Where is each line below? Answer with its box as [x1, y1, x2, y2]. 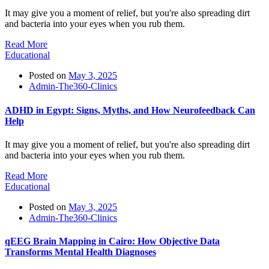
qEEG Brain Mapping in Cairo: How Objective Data [5, 236, 220, 247]
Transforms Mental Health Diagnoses [5, 247, 156, 258]
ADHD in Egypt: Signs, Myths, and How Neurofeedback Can [5, 104, 255, 115]
